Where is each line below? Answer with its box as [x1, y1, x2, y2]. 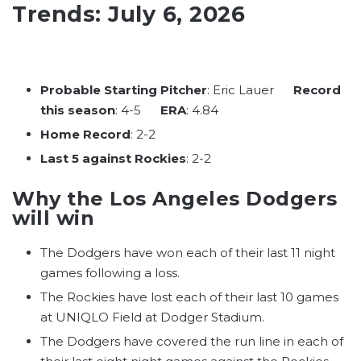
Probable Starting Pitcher [40, 82, 207, 98]
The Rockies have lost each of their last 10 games [40, 289, 338, 305]
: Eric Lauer [207, 82, 293, 98]
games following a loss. [40, 265, 180, 281]
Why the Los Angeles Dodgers [12, 187, 338, 211]
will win [12, 206, 94, 230]
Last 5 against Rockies [40, 151, 186, 167]
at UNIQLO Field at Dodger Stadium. [40, 309, 264, 326]
